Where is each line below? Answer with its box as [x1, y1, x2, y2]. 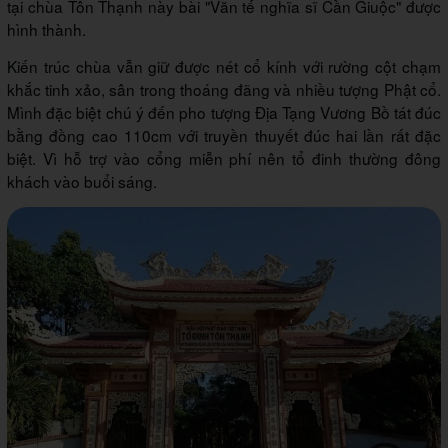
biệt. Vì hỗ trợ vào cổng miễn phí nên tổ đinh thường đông [7, 146, 441, 169]
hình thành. [7, 17, 90, 40]
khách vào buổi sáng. [7, 169, 157, 192]
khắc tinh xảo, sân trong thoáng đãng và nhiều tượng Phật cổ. [7, 77, 441, 100]
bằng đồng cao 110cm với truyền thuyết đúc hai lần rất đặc [7, 123, 441, 146]
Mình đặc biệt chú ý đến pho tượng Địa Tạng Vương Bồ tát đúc [7, 100, 441, 123]
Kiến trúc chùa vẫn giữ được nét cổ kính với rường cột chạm [7, 54, 441, 77]
